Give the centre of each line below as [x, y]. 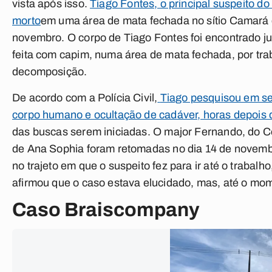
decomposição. [50, 72]
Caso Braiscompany [106, 210]
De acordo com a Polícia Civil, [85, 98]
